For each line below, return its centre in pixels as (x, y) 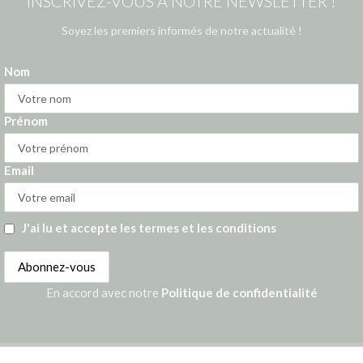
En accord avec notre (103, 292)
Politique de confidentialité (239, 292)
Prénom (26, 120)
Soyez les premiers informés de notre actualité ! (181, 30)
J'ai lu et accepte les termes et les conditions (149, 227)
